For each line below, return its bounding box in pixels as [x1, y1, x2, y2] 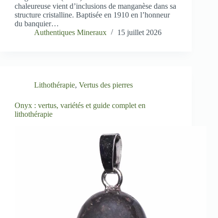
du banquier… [15, 19, 59, 28]
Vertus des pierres [79, 81, 133, 90]
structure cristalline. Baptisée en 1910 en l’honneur [15, 11, 170, 19]
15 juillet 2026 [117, 28, 162, 37]
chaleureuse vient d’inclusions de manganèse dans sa [15, 2, 176, 11]
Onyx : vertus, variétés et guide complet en [15, 101, 145, 110]
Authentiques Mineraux [34, 28, 107, 37]
